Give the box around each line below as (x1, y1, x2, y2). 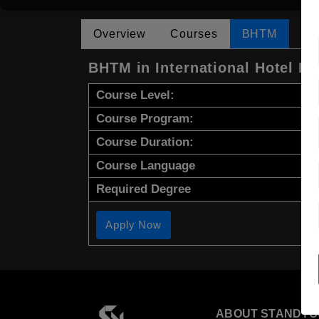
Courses (170, 28, 218, 41)
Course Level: (96, 88, 174, 103)
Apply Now (105, 219, 162, 231)
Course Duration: (96, 135, 194, 150)
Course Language (96, 159, 195, 173)
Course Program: (96, 112, 194, 126)
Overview (93, 28, 147, 41)
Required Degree (96, 182, 191, 197)
